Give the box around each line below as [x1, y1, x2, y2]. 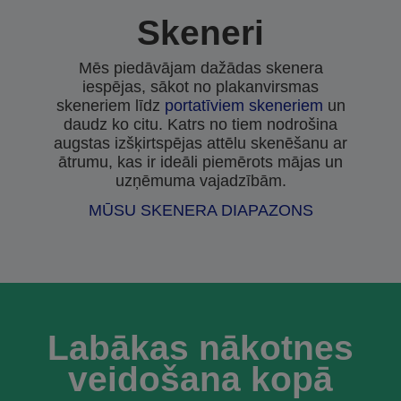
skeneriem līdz [55, 97, 165, 115]
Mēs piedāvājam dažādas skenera [78, 59, 323, 77]
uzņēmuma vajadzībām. [115, 172, 286, 190]
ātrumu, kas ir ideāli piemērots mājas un [58, 153, 343, 171]
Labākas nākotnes [47, 328, 354, 367]
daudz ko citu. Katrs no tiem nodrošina [64, 115, 337, 133]
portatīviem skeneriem [164, 97, 323, 115]
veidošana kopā [68, 360, 333, 398]
